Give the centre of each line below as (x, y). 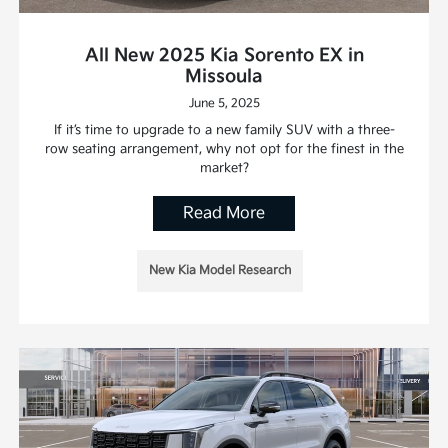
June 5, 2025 (224, 104)
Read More (224, 214)
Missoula (224, 77)
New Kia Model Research (220, 271)
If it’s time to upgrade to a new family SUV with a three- (224, 130)
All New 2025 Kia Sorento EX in (224, 56)
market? (224, 168)
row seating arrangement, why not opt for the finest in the (224, 149)
